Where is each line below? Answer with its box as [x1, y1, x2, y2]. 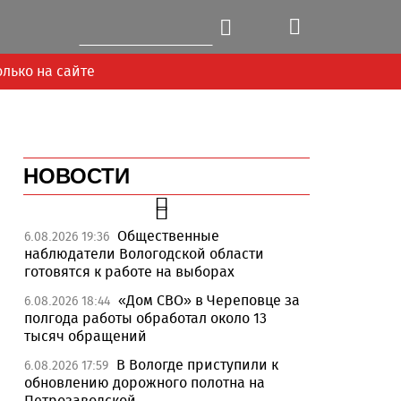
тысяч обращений [24, 328, 147, 345]
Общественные [117, 227, 219, 244]
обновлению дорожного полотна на [24, 374, 265, 391]
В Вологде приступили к [116, 356, 278, 373]
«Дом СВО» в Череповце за [118, 292, 300, 309]
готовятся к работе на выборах [24, 263, 235, 280]
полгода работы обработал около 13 [24, 310, 267, 327]
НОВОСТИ [23, 164, 130, 188]
